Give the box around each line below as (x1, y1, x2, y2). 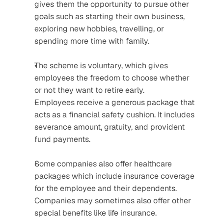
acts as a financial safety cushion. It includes (34, 110, 194, 120)
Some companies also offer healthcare (34, 159, 172, 169)
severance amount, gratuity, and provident (34, 122, 185, 132)
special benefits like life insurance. (34, 208, 157, 218)
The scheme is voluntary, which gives (34, 60, 168, 71)
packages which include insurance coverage (34, 171, 194, 181)
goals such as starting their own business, (34, 11, 185, 22)
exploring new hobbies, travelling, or (34, 24, 164, 34)
